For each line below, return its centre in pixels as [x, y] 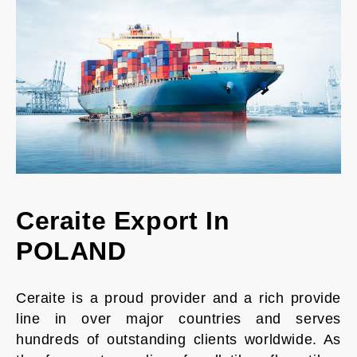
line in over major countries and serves [178, 319]
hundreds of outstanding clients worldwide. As [178, 339]
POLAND [71, 251]
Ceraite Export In [123, 221]
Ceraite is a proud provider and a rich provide [178, 298]
